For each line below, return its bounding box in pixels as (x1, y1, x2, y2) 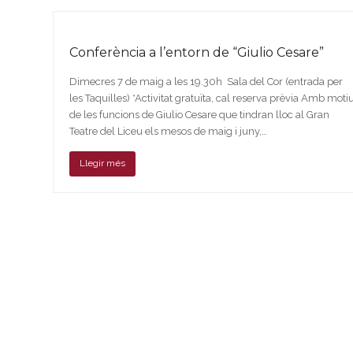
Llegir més (80, 158, 126, 169)
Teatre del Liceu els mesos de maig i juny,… (69, 124, 268, 137)
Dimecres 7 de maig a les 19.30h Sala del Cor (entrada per (69, 75, 344, 87)
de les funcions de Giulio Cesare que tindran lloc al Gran (69, 108, 330, 121)
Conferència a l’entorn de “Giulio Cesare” (69, 44, 325, 60)
